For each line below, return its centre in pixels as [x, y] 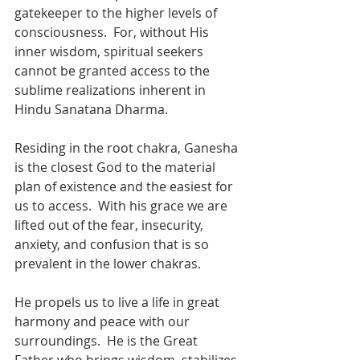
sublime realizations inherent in [112, 90]
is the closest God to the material [117, 167]
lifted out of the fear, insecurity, [110, 225]
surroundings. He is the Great [108, 340]
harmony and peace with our [104, 321]
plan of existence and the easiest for [125, 186]
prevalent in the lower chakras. [111, 263]
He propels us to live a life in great [119, 302]
